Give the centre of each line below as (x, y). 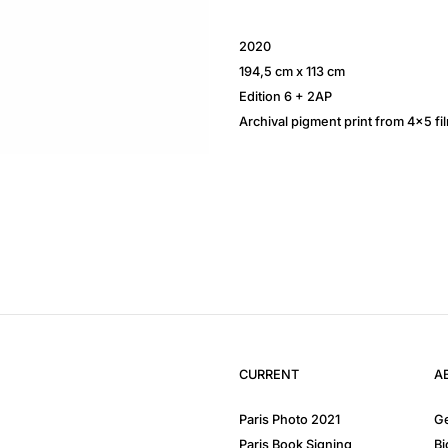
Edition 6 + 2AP (285, 96)
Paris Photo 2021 (289, 420)
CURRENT (269, 374)
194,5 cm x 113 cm (292, 71)
